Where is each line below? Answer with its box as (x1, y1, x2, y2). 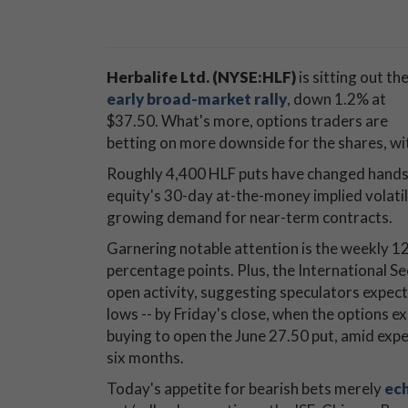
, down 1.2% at (287, 89, 386, 108)
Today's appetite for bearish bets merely (107, 379, 384, 398)
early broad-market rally (107, 89, 287, 108)
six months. (107, 348, 184, 367)
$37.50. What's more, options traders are (107, 111, 388, 130)
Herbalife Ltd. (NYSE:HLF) (107, 67, 296, 87)
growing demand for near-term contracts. (107, 208, 393, 227)
